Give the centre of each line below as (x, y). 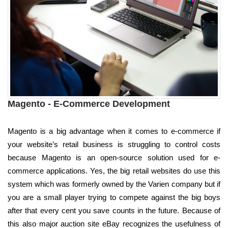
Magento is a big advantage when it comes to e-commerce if (114, 131)
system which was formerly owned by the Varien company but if (114, 184)
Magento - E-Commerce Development (89, 104)
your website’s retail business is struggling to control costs (114, 144)
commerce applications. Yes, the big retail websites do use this (114, 170)
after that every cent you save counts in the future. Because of (114, 210)
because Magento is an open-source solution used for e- (114, 157)
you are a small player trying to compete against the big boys (114, 197)
